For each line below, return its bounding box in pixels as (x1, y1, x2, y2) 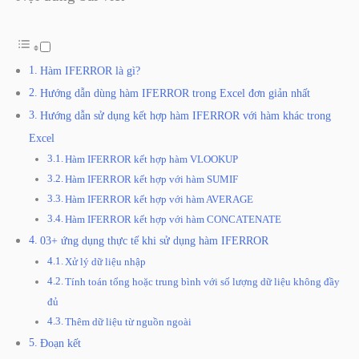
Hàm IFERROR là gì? (39, 64, 140, 78)
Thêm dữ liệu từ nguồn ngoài (65, 316, 192, 329)
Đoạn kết (39, 337, 84, 350)
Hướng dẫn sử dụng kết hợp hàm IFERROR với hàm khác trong (39, 109, 331, 123)
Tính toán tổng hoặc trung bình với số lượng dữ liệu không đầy (65, 276, 341, 288)
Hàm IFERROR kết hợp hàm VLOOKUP (65, 153, 239, 166)
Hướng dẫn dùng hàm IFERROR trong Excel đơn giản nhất (39, 87, 310, 100)
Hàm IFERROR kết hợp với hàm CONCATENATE (65, 213, 282, 226)
